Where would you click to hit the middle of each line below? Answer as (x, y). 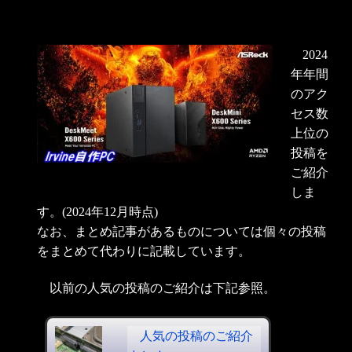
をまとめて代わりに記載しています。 (144, 251)
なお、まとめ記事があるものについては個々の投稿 (182, 231)
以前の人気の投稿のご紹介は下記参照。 (162, 288)
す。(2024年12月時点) (98, 211)
